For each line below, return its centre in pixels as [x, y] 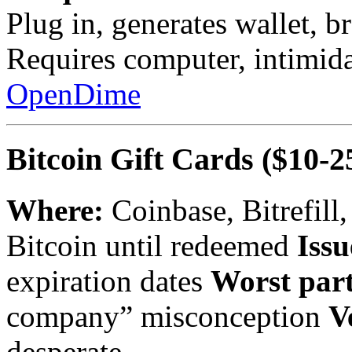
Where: [55, 210]
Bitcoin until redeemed [152, 245]
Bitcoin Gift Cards [130, 159]
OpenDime [73, 94]
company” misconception [167, 316]
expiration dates [108, 280]
